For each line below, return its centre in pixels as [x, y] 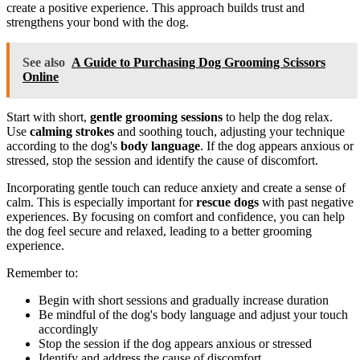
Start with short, [48, 117]
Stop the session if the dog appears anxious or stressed [175, 344]
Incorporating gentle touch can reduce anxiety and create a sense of [176, 188]
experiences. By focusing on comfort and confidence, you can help [176, 217]
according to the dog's [63, 146]
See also [44, 63]
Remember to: [42, 273]
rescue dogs [227, 202]
